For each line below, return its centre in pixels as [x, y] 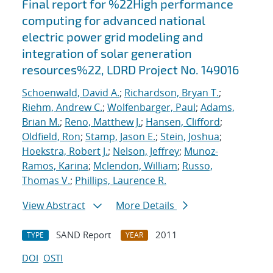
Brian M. [41, 122]
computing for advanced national [114, 20]
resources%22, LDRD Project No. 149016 [130, 70]
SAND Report [83, 235]
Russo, [197, 166]
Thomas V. [46, 181]
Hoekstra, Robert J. [65, 151]
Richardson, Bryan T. [172, 93]
